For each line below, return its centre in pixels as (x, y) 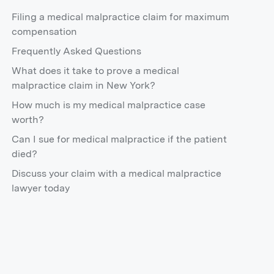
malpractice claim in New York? (84, 85)
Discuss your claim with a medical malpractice (117, 173)
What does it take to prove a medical (96, 70)
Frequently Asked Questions (77, 51)
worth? (28, 119)
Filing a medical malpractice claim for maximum (121, 17)
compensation (45, 31)
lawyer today (41, 188)
